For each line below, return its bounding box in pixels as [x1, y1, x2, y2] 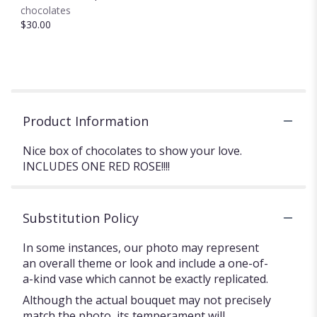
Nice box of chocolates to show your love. [23, 142, 242, 158]
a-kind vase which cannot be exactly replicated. [23, 270, 268, 287]
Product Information [23, 112, 149, 129]
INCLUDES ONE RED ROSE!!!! [23, 158, 170, 174]
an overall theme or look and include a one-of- [23, 255, 268, 271]
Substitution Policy [23, 209, 139, 226]
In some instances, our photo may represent [23, 239, 259, 255]
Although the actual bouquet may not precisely [23, 292, 271, 308]
